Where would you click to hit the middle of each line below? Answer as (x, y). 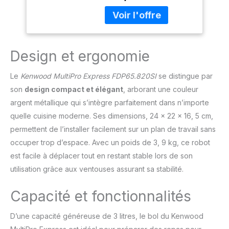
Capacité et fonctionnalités (101, 196)
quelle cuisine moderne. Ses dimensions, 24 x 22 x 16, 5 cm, (112, 116)
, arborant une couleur (161, 89)
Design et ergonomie (80, 56)
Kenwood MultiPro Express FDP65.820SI (88, 76)
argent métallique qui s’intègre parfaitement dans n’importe (110, 102)
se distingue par (185, 76)
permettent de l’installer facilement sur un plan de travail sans (113, 129)
